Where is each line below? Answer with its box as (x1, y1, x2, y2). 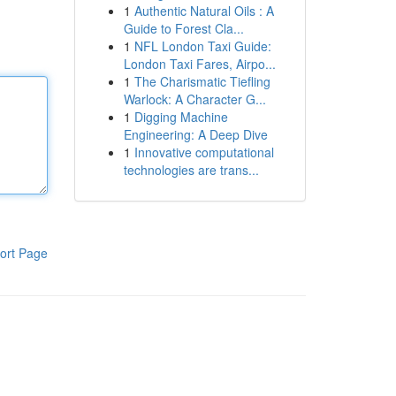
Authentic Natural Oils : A (133, 2, 274, 19)
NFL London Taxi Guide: (133, 37, 271, 55)
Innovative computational (133, 143, 274, 161)
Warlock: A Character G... (123, 90, 266, 108)
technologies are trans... (123, 161, 259, 179)
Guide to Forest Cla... (123, 19, 244, 37)
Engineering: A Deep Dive (123, 126, 268, 143)
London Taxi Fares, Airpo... (123, 55, 276, 72)
